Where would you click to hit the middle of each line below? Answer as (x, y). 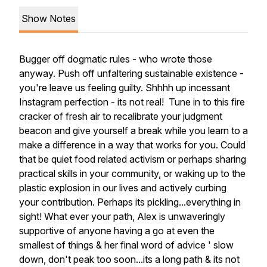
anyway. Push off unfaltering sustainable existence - (131, 73)
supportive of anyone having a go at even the (117, 231)
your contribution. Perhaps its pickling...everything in (130, 202)
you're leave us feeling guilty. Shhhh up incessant (125, 88)
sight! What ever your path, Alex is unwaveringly (122, 216)
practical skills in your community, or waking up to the (132, 173)
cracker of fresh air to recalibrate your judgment (121, 116)
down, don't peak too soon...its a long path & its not (129, 259)
